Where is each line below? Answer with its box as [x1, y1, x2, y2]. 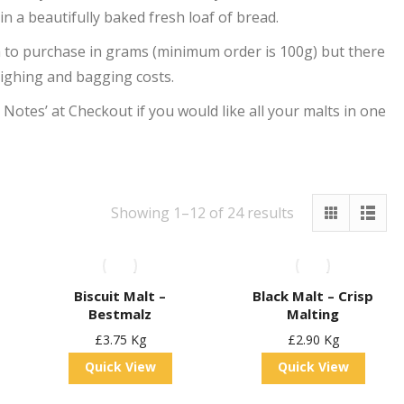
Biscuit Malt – [74, 287, 167, 305]
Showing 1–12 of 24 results [111, 203, 294, 223]
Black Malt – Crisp [252, 287, 374, 305]
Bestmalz [88, 305, 152, 323]
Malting [287, 305, 340, 323]
